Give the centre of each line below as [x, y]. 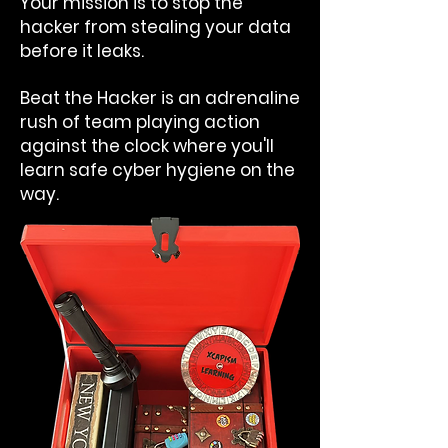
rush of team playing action [140, 122]
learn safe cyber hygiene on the [157, 170]
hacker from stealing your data [155, 27]
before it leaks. [82, 51]
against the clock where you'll [147, 146]
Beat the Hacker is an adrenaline [160, 98]
